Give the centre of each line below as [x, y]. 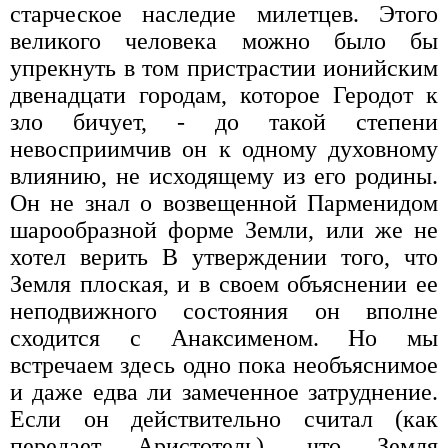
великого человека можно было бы [224, 40]
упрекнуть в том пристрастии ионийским [224, 67]
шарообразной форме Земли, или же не [224, 229]
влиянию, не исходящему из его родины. [224, 175]
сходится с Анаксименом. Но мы [224, 337]
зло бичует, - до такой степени [224, 121]
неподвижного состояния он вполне [224, 310]
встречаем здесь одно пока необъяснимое [224, 364]
